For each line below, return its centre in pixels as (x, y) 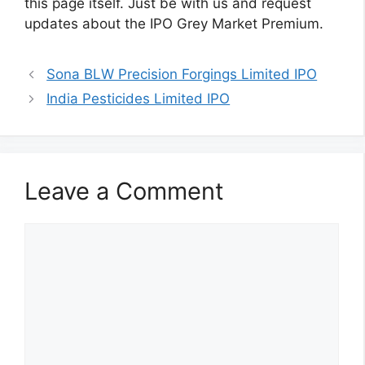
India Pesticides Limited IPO (139, 99)
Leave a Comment (124, 191)
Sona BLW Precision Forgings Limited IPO (182, 75)
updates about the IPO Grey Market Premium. (174, 24)
